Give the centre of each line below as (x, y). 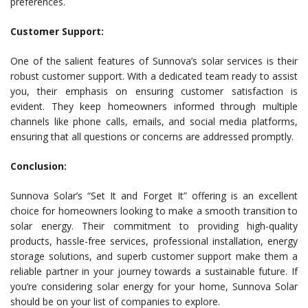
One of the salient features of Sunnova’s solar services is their (154, 61)
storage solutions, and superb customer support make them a (154, 256)
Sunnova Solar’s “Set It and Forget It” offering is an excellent (154, 196)
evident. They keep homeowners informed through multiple (154, 107)
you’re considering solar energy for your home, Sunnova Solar (154, 287)
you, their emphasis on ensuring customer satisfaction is (154, 91)
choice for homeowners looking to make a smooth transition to (154, 211)
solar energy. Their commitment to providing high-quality (154, 226)
